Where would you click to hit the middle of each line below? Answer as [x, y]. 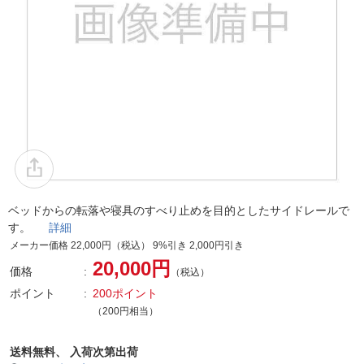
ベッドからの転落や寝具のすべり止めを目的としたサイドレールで [179, 210]
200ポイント [125, 293]
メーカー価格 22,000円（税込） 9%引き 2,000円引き [127, 245]
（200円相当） [126, 311]
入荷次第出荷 [104, 352]
